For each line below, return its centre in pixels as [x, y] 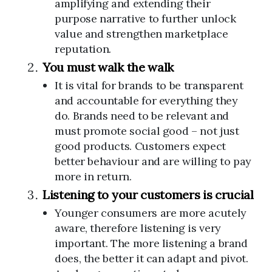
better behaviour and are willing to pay [153, 161]
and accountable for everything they [146, 100]
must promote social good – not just [147, 131]
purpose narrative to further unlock [145, 19]
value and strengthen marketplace [141, 34]
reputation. [83, 49]
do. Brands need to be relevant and [142, 116]
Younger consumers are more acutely [150, 213]
